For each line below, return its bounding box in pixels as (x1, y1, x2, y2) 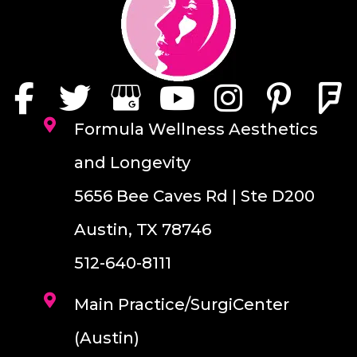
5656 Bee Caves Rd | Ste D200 (73, 186, 315, 206)
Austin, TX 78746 (73, 219, 211, 239)
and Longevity (73, 152, 190, 172)
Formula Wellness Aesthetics (73, 119, 318, 139)
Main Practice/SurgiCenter (73, 294, 289, 314)
